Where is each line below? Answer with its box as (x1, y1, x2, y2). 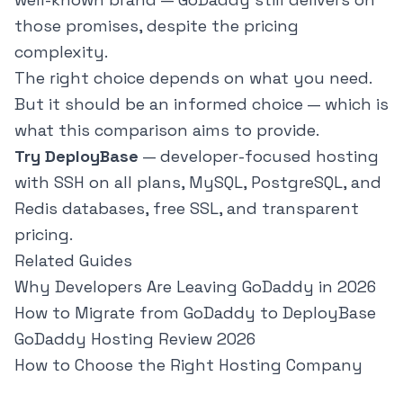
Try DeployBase (14, 146, 139, 167)
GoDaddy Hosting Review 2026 (14, 328, 255, 350)
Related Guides (14, 250, 132, 272)
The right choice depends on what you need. (14, 67, 372, 89)
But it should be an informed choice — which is (14, 94, 389, 115)
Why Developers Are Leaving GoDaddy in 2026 (14, 276, 376, 298)
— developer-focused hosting (139, 146, 379, 167)
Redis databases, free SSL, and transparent (14, 198, 359, 219)
